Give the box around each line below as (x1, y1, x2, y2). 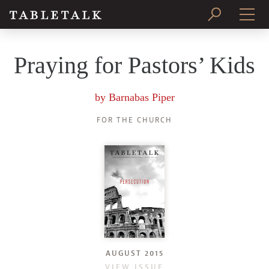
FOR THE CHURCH (97, 115, 172, 125)
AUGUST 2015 (105, 248, 164, 258)
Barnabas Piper (108, 91, 175, 103)
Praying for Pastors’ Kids (14, 52, 255, 79)
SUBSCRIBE (107, 74, 162, 85)
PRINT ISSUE (103, 43, 166, 53)
